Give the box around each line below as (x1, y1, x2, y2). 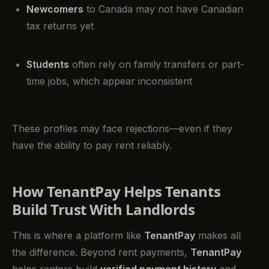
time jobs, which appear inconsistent (26, 75, 192, 88)
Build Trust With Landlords (12, 199, 195, 219)
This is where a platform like (12, 229, 144, 242)
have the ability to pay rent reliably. (12, 139, 172, 151)
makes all (195, 229, 241, 242)
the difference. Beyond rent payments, (12, 246, 190, 259)
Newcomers (26, 3, 83, 16)
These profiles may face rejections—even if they (12, 122, 232, 134)
